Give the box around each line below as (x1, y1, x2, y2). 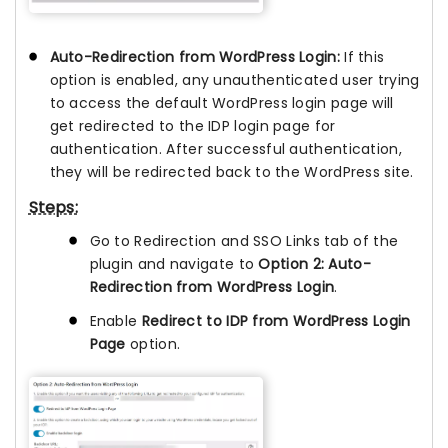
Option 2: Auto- (254, 253, 371, 274)
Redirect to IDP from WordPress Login (141, 310, 411, 331)
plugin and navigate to (89, 253, 255, 274)
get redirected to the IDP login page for (49, 116, 336, 137)
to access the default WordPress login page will (49, 93, 394, 114)
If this (339, 47, 385, 68)
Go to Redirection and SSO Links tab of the (89, 230, 399, 251)
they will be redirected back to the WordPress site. (49, 162, 414, 183)
